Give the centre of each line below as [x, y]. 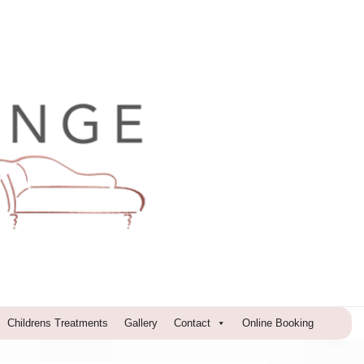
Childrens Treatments [57, 323]
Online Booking [277, 323]
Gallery [141, 323]
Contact [192, 323]
